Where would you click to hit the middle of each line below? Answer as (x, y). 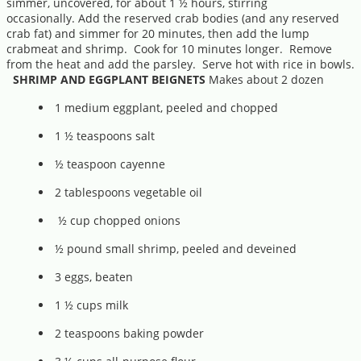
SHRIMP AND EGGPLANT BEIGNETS (109, 79)
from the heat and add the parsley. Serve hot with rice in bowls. (180, 64)
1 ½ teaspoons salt (105, 136)
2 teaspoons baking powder (129, 333)
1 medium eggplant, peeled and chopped (166, 108)
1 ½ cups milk (91, 305)
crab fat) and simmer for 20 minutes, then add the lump (158, 33)
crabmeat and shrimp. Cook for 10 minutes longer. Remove (169, 49)
